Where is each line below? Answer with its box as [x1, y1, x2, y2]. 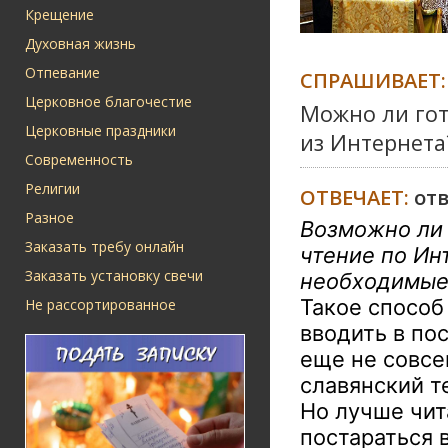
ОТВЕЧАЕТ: [300, 182, 414, 211]
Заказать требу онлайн [25, 237, 184, 256]
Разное [25, 208, 74, 227]
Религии [25, 179, 80, 198]
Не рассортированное [25, 295, 176, 314]
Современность [25, 150, 133, 169]
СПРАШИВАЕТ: [300, 65, 446, 94]
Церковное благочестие [25, 92, 192, 111]
